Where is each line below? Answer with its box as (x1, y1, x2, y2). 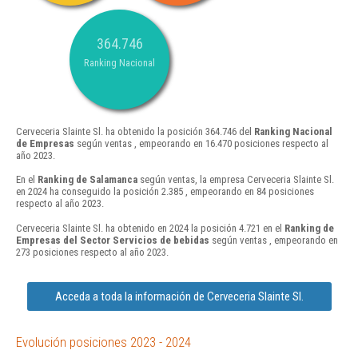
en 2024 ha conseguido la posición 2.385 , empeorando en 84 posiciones (16, 185, 314, 198)
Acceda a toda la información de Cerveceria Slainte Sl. (54, 288, 304, 304)
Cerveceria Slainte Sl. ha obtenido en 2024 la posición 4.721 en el (16, 221, 284, 234)
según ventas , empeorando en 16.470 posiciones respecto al (74, 137, 328, 150)
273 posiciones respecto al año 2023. (16, 245, 169, 258)
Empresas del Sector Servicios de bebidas (16, 233, 209, 246)
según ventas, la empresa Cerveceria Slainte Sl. (137, 173, 334, 186)
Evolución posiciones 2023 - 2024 (16, 333, 191, 350)
